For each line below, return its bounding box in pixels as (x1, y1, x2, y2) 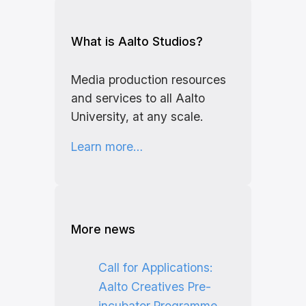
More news (70, 222, 135, 237)
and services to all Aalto (70, 90, 205, 105)
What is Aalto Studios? (70, 34, 203, 49)
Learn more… (70, 139, 143, 154)
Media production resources (70, 72, 226, 87)
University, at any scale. (70, 109, 203, 124)
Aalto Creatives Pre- (98, 279, 211, 294)
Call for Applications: (98, 260, 212, 275)
